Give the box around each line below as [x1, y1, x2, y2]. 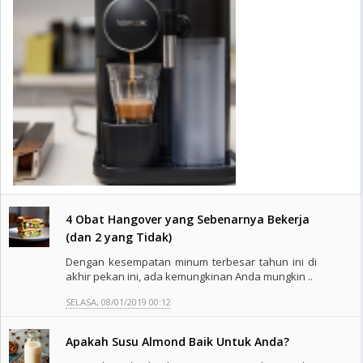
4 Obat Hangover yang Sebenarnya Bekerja [66, 211, 310, 227]
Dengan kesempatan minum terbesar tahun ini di [66, 254, 318, 269]
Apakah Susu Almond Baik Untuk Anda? [66, 334, 289, 349]
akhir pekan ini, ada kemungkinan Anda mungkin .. [66, 269, 313, 284]
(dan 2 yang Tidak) [66, 229, 172, 245]
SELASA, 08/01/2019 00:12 [66, 296, 171, 308]
